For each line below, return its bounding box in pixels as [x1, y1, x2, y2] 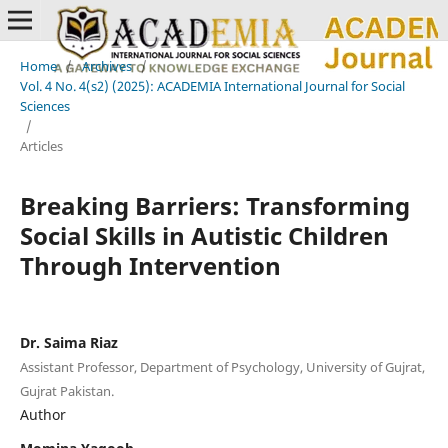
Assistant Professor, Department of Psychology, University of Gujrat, [19, 357, 425, 376]
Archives [81, 56, 132, 75]
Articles [19, 136, 63, 155]
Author [19, 404, 66, 424]
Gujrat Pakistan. [19, 381, 114, 400]
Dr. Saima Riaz [19, 332, 118, 352]
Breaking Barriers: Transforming [19, 188, 410, 222]
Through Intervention [19, 248, 281, 282]
